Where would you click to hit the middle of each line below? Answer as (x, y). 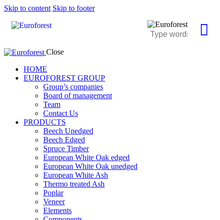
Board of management (78, 96)
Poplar (53, 193)
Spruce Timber (66, 149)
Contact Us (61, 113)
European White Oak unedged (90, 166)
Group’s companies (73, 87)
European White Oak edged (86, 158)
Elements (57, 211)
